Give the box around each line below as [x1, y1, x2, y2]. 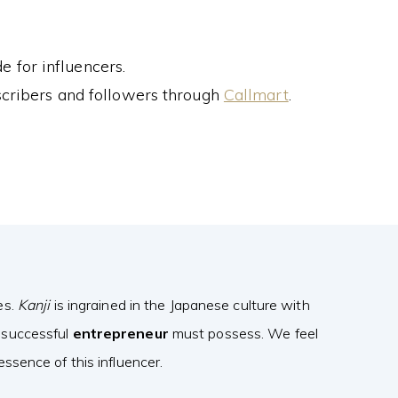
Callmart [223, 84, 289, 105]
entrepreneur [72, 324, 169, 342]
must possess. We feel [168, 324, 318, 342]
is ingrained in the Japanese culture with [50, 296, 310, 314]
